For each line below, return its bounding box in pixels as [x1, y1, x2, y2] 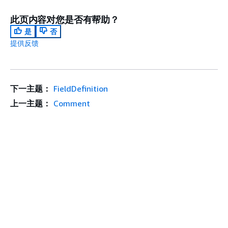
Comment [53, 98, 90, 109]
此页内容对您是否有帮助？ [10, 14, 119, 25]
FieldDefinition [53, 83, 108, 94]
